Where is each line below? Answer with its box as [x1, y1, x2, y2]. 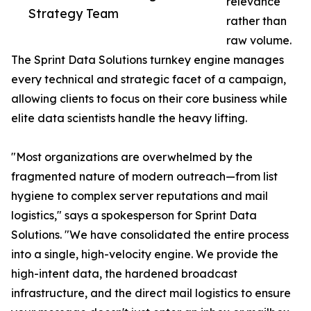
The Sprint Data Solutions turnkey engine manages [11, 53, 284, 67]
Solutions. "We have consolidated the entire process [11, 228, 289, 242]
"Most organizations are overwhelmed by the [11, 150, 253, 165]
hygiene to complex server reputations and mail [11, 189, 268, 203]
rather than [226, 14, 287, 28]
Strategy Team [28, 6, 119, 22]
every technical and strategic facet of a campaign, [11, 72, 286, 87]
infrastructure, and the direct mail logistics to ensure [11, 286, 291, 301]
